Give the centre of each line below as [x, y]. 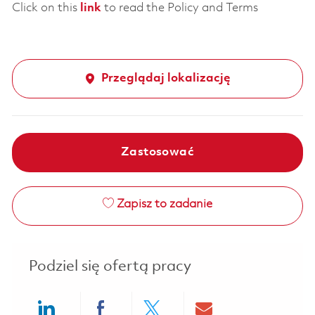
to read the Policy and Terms [179, 8]
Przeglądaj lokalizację [166, 79]
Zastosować [157, 153]
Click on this [46, 8]
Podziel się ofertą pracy [110, 267]
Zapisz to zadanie [164, 205]
